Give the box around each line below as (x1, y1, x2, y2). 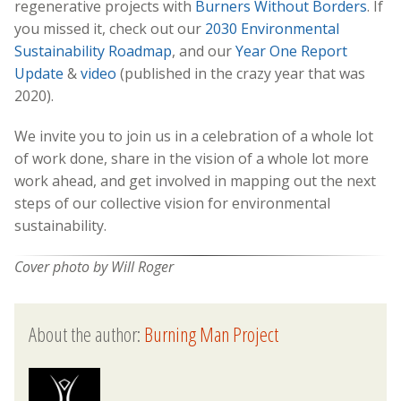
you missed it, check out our (14, 18, 205, 38)
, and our (172, 40, 235, 61)
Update (14, 63, 64, 83)
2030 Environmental (205, 18, 339, 38)
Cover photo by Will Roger (14, 256, 174, 277)
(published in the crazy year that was (116, 63, 365, 83)
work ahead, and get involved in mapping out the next (14, 170, 376, 191)
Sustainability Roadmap (14, 40, 172, 61)
